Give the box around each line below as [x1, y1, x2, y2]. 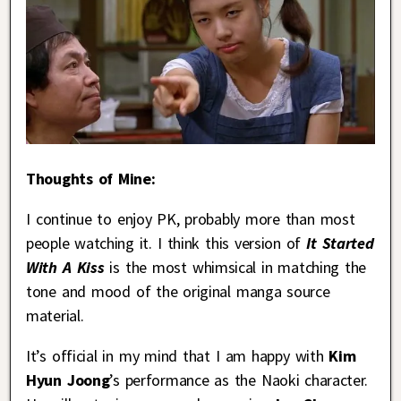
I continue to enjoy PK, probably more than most [26, 208, 355, 229]
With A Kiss [26, 256, 105, 277]
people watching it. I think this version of [26, 232, 307, 253]
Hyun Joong [26, 369, 110, 390]
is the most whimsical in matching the [104, 256, 367, 277]
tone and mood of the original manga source [26, 280, 330, 302]
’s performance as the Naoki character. [109, 369, 369, 390]
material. [26, 304, 84, 326]
